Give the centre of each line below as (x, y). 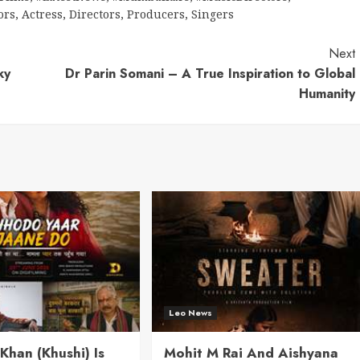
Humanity (327, 94)
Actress (42, 14)
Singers (213, 14)
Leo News (190, 313)
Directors (95, 14)
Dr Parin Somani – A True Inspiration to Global (210, 74)
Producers (156, 14)
